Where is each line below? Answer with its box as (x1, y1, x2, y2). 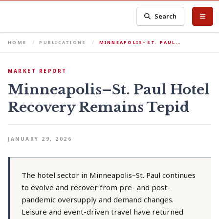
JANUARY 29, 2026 (8, 135, 72, 142)
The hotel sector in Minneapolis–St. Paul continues (22, 170, 196, 180)
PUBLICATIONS (39, 39, 87, 45)
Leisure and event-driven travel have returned (22, 207, 183, 217)
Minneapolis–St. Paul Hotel (8, 81, 210, 98)
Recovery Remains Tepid (8, 99, 190, 116)
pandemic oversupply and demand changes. (22, 195, 174, 204)
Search (154, 12, 177, 21)
